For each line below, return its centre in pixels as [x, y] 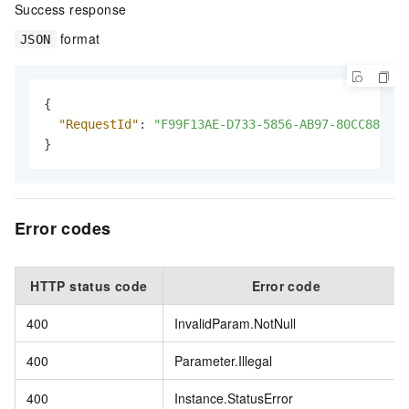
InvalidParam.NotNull [235, 323]
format [78, 38]
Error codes [63, 228]
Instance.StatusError [234, 398]
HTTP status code [89, 285]
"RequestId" [99, 124]
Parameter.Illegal [223, 360]
